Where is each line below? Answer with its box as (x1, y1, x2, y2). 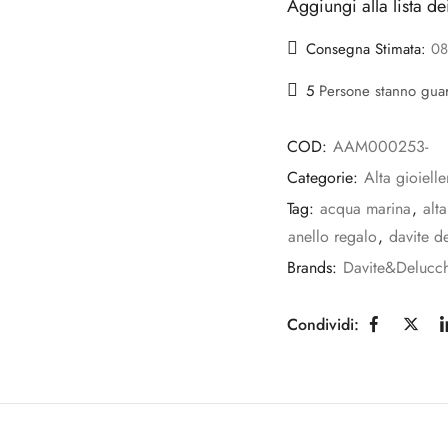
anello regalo (288, 225, 377, 249)
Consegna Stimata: (306, 37, 426, 60)
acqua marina (320, 197, 411, 221)
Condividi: (287, 312, 359, 336)
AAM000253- (333, 135, 428, 159)
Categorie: (287, 166, 363, 190)
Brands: (287, 256, 342, 280)
